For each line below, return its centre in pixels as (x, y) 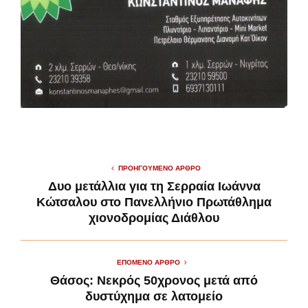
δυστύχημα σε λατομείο (154, 296)
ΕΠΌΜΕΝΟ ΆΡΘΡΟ (148, 262)
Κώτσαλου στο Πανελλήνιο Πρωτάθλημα (154, 202)
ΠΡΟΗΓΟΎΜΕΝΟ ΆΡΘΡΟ (159, 168)
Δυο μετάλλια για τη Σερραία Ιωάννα (154, 186)
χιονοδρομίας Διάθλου (154, 218)
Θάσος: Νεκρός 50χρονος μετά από (154, 280)
